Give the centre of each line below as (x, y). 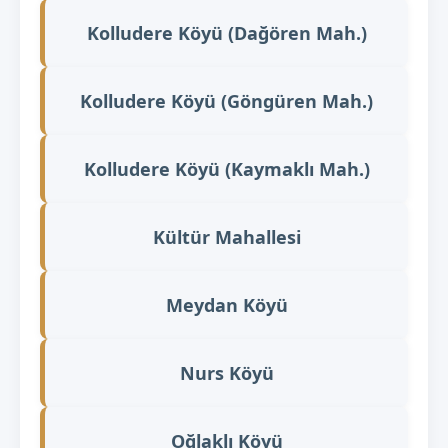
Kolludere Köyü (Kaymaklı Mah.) (226, 168)
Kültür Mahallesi (226, 236)
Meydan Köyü (226, 304)
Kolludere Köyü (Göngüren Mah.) (226, 100)
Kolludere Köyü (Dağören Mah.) (226, 32)
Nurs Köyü (226, 372)
